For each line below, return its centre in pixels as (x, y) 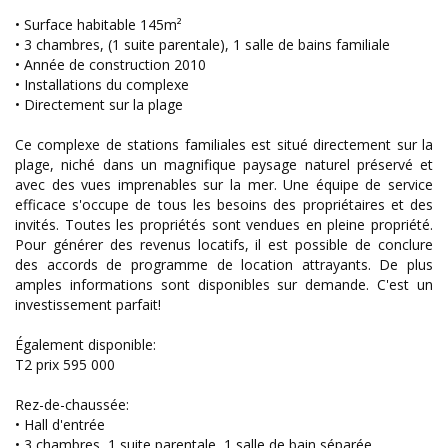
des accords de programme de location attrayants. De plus (224, 265)
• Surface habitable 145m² (98, 25)
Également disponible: (85, 345)
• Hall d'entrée (60, 425)
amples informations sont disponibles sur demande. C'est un (224, 285)
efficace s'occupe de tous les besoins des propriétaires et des (224, 205)
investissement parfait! (88, 305)
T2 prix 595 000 (65, 365)
